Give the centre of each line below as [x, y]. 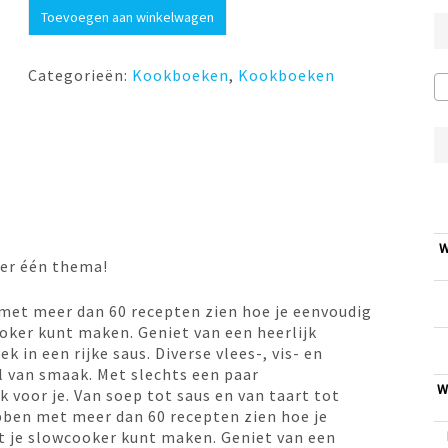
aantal [53, 49]
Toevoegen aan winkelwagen [128, 17]
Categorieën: [80, 75]
